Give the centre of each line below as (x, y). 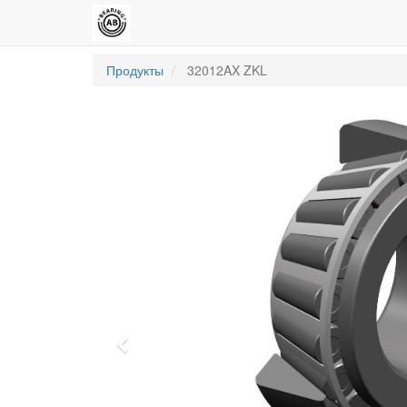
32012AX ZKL (227, 70)
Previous (163, 347)
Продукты (135, 70)
